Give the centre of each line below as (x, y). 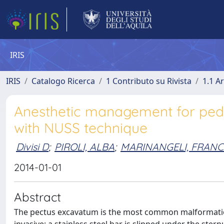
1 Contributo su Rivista (149, 81)
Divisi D (32, 146)
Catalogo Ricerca (63, 81)
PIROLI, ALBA (84, 146)
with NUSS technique (81, 128)
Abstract (37, 197)
